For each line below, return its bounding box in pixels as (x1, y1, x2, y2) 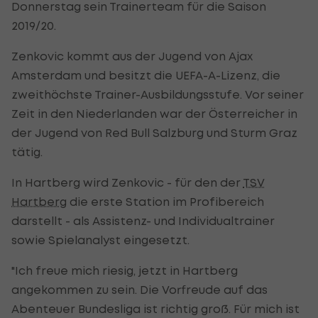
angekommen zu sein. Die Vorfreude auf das (11, 282, 268, 297)
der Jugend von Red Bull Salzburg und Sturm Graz (11, 125, 297, 140)
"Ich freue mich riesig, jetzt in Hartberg (11, 263, 238, 278)
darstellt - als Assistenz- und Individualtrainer (11, 213, 275, 228)
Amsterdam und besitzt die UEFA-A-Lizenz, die (11, 67, 280, 82)
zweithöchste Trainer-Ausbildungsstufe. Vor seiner (11, 87, 304, 102)
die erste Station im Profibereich (67, 194, 264, 209)
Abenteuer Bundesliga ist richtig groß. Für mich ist (11, 301, 300, 316)
